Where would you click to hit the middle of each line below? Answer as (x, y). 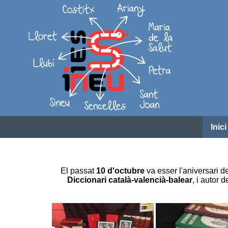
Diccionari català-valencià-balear (130, 180)
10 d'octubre (120, 171)
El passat (78, 171)
